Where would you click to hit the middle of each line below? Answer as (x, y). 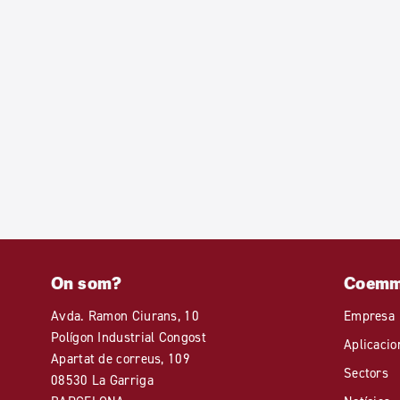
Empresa (369, 316)
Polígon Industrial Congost (129, 337)
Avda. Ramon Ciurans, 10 (125, 316)
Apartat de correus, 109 (121, 359)
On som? (87, 284)
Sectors (366, 373)
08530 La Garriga (102, 380)
